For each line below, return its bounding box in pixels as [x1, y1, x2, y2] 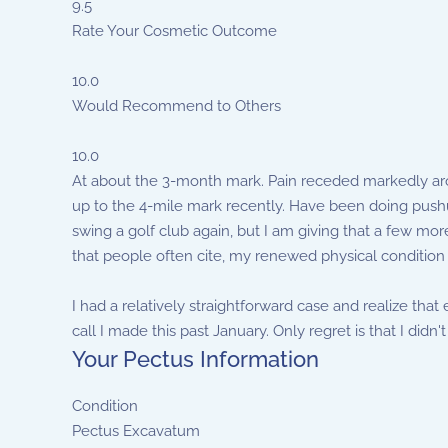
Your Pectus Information [72, 346, 319, 372]
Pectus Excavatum [72, 422, 200, 440]
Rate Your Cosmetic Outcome [72, 22, 277, 40]
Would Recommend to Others [72, 97, 281, 115]
